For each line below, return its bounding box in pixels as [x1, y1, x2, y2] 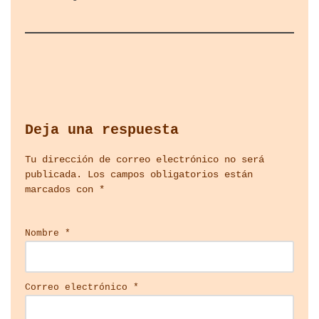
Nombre [25, 228, 65, 239]
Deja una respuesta [25, 122, 179, 139]
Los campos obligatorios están [88, 169, 253, 181]
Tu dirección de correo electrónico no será [25, 154, 264, 166]
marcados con [25, 184, 99, 196]
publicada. [25, 169, 82, 181]
